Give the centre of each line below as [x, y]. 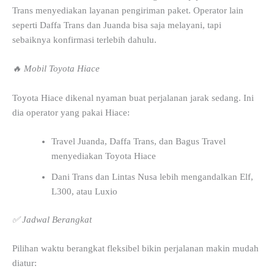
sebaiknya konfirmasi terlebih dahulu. [84, 39]
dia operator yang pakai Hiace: [71, 112]
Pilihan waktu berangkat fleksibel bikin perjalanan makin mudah [135, 249]
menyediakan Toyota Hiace [103, 156]
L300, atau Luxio [84, 191]
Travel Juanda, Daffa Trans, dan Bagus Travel [138, 141]
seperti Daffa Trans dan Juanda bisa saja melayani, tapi [117, 25]
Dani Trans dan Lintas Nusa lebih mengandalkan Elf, [152, 177]
